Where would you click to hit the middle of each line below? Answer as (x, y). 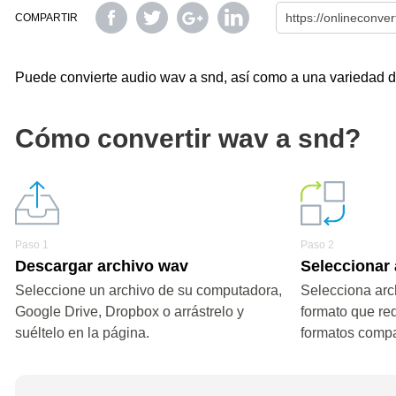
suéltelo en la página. (82, 333)
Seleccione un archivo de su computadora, (148, 290)
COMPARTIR (46, 18)
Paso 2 (318, 245)
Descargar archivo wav (102, 266)
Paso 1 (32, 245)
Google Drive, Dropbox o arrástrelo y (129, 312)
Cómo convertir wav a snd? (188, 138)
